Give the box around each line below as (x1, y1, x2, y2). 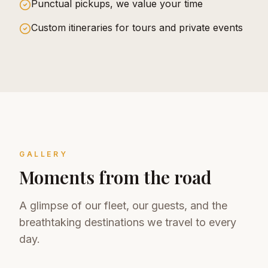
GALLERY (19, 149, 68, 159)
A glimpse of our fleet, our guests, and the (19, 199, 227, 212)
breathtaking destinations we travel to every (19, 215, 236, 229)
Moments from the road (19, 165, 212, 189)
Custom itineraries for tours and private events (31, 21, 243, 33)
